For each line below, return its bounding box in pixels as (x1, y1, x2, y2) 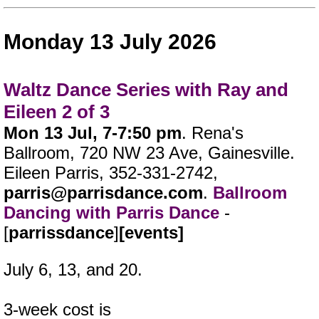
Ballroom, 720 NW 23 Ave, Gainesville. (4, 143, 295, 163)
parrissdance (9, 223, 114, 243)
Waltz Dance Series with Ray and (4, 79, 288, 101)
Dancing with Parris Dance (4, 203, 219, 223)
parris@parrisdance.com (4, 183, 203, 203)
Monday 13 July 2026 (4, 29, 216, 53)
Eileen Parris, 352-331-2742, (4, 163, 218, 183)
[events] (119, 223, 184, 243)
